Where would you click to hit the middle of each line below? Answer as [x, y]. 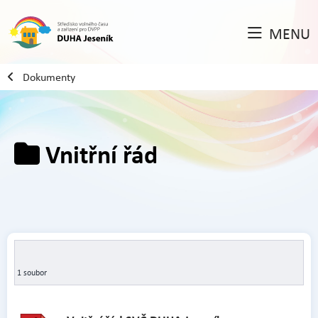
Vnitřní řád [99, 154]
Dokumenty [49, 77]
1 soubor [32, 272]
